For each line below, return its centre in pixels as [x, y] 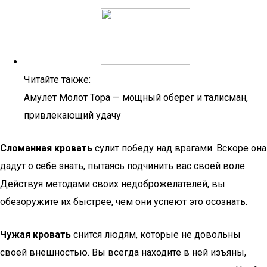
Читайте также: [57, 80]
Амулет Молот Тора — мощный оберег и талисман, [136, 97]
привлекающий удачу [72, 115]
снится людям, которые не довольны [156, 235]
